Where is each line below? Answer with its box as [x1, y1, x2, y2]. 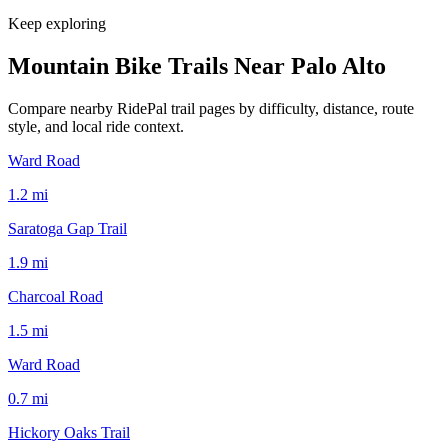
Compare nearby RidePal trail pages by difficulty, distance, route [8, 99, 414, 117]
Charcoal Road [8, 287, 103, 305]
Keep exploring [8, 14, 106, 32]
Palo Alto [291, 52, 386, 79]
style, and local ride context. [8, 117, 184, 135]
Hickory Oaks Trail [8, 423, 130, 441]
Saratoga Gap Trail [8, 219, 127, 237]
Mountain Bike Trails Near [8, 52, 291, 79]
